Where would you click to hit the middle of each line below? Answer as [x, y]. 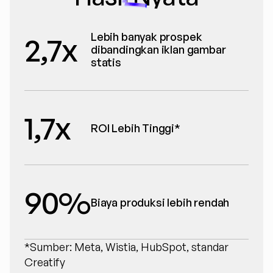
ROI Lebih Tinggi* [136, 128]
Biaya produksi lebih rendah [160, 202]
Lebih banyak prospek [147, 37]
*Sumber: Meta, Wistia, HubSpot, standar [126, 247]
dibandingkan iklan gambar [158, 49]
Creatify [45, 262]
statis [106, 62]
